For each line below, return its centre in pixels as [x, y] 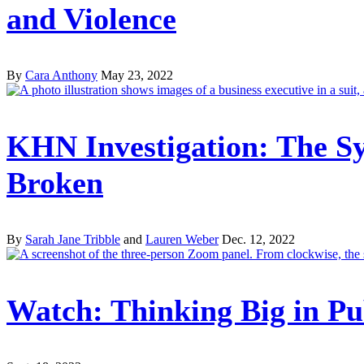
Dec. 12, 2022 [258, 240]
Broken [55, 183]
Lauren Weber [182, 240]
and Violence [91, 19]
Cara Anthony [61, 76]
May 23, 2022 [137, 76]
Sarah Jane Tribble [73, 240]
